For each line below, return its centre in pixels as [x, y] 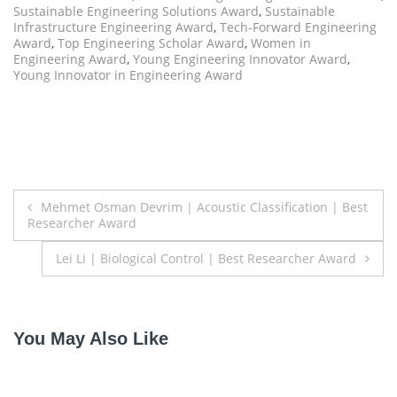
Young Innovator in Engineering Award [128, 75]
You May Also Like [91, 338]
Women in [281, 43]
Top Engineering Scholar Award [151, 43]
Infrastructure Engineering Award [113, 27]
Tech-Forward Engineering [298, 27]
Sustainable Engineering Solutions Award [136, 12]
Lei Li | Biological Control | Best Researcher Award [206, 259]
